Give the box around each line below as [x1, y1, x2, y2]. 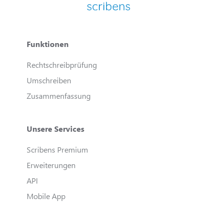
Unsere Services [27, 123, 84, 134]
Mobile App [27, 190, 65, 201]
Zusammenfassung [27, 90, 91, 101]
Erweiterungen [27, 159, 76, 170]
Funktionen [27, 38, 69, 49]
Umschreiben [27, 75, 71, 85]
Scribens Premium [27, 144, 88, 155]
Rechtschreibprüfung [27, 59, 97, 70]
